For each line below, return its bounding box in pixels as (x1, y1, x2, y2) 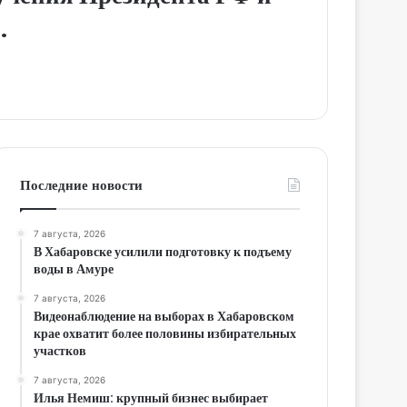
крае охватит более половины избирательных (34, 323, 297, 342)
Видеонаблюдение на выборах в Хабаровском (34, 306, 295, 325)
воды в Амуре (34, 259, 114, 278)
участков (34, 341, 87, 360)
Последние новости (20, 174, 144, 194)
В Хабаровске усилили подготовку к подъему (34, 242, 293, 261)
